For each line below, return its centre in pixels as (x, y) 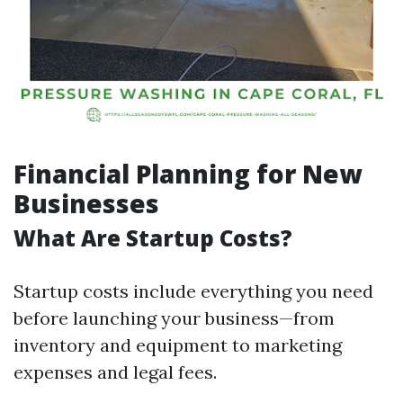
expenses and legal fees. (115, 372)
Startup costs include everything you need (193, 291)
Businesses (86, 203)
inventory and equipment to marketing (178, 345)
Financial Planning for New (188, 174)
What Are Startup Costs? (153, 238)
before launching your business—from (174, 318)
